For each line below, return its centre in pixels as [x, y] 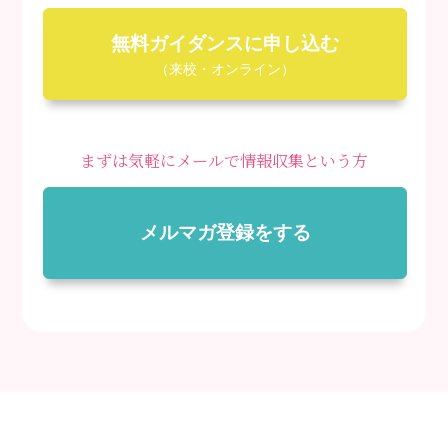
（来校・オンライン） [225, 68]
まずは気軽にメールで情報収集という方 [224, 160]
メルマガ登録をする [225, 232]
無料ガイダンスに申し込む [225, 43]
